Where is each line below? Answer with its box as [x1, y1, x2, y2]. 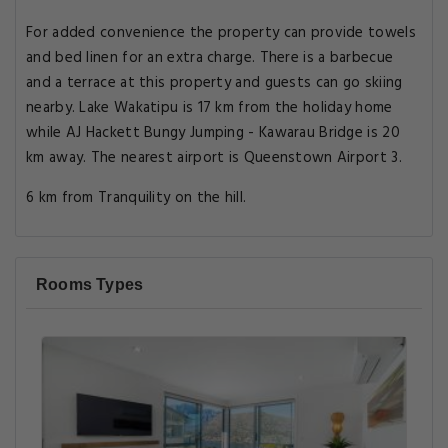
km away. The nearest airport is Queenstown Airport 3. [26, 146, 402, 170]
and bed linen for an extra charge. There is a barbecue [26, 46, 394, 70]
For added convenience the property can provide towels [26, 21, 416, 45]
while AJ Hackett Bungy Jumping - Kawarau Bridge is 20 [26, 121, 400, 145]
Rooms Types [36, 276, 144, 293]
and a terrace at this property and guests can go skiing [26, 71, 403, 95]
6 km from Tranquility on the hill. [26, 186, 247, 210]
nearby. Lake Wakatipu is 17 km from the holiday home [26, 96, 393, 120]
